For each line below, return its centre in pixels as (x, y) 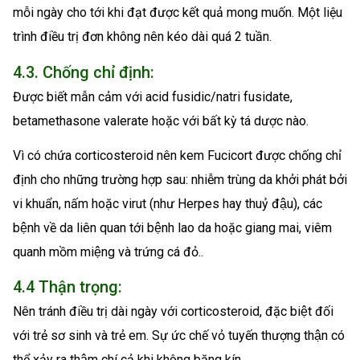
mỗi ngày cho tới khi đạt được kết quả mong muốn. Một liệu (178, 12)
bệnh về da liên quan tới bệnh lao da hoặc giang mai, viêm (172, 227)
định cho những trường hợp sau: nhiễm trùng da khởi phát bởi (180, 179)
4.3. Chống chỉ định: (84, 72)
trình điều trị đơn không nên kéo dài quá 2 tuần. (142, 36)
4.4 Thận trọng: (67, 287)
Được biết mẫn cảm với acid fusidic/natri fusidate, (153, 96)
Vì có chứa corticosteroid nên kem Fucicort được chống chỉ (177, 155)
